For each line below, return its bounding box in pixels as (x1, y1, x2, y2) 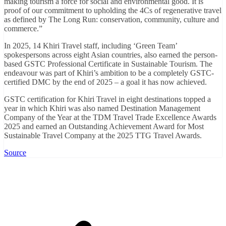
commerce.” (4, 24, 42, 33)
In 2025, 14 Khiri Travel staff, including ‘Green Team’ (4, 41, 177, 50)
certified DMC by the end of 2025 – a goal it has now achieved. (4, 77, 207, 86)
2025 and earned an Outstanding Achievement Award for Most (4, 122, 204, 131)
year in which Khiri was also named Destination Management (4, 103, 200, 112)
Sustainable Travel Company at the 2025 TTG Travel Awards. (4, 131, 202, 140)
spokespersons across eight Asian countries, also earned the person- (4, 50, 217, 59)
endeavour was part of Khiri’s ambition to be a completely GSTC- (4, 68, 214, 77)
